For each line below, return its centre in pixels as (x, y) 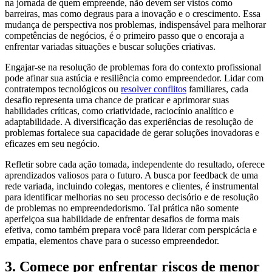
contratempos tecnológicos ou (63, 89)
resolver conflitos (154, 89)
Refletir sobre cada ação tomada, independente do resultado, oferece (135, 164)
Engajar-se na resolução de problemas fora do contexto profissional (133, 67)
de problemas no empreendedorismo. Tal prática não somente (122, 208)
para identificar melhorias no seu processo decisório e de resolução (132, 197)
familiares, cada (217, 89)
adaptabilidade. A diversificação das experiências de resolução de (129, 121)
